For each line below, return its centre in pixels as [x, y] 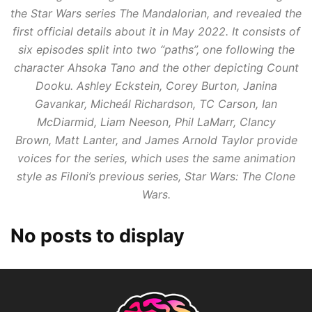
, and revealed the [254, 13]
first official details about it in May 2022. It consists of [156, 31]
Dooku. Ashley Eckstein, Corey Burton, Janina [156, 86]
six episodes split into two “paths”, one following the [156, 49]
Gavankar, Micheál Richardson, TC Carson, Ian [156, 104]
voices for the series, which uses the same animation [156, 158]
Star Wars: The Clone [240, 176]
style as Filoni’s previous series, [101, 176]
